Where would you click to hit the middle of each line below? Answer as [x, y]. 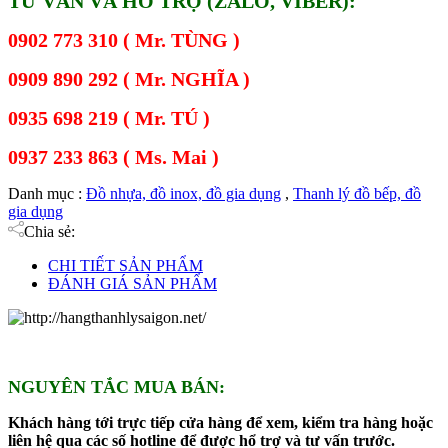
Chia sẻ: [49, 231]
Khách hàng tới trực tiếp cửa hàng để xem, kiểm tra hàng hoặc [220, 422]
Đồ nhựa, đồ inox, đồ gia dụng [183, 193]
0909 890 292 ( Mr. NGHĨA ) [129, 78]
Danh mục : [47, 193]
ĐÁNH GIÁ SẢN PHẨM [132, 283]
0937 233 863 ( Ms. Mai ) [113, 156]
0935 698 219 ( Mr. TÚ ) [109, 117]
